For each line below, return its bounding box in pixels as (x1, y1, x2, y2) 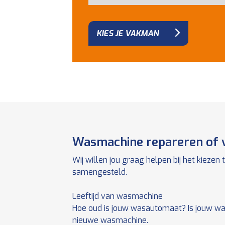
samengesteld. (72, 167, 127, 177)
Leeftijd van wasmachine (72, 191, 163, 201)
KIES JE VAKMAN (96, 28, 159, 39)
